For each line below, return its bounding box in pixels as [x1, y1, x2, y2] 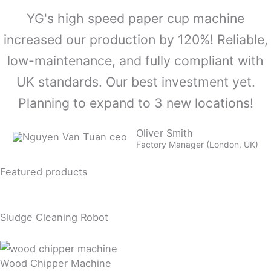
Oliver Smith [136, 126, 193, 139]
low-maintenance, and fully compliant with [7, 52, 264, 68]
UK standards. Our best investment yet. [16, 73, 255, 90]
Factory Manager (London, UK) [136, 139, 258, 149]
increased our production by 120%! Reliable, [3, 31, 268, 47]
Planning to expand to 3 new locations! [18, 94, 253, 111]
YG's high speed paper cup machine [27, 10, 244, 26]
